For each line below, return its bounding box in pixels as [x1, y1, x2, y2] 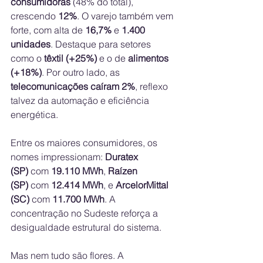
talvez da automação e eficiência [11, 95, 151, 107]
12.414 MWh [51, 179, 103, 191]
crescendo [11, 10, 58, 22]
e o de [97, 52, 128, 65]
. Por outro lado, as [42, 66, 122, 79]
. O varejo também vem [77, 10, 176, 22]
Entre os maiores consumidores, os [11, 137, 160, 149]
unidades [11, 38, 50, 50]
